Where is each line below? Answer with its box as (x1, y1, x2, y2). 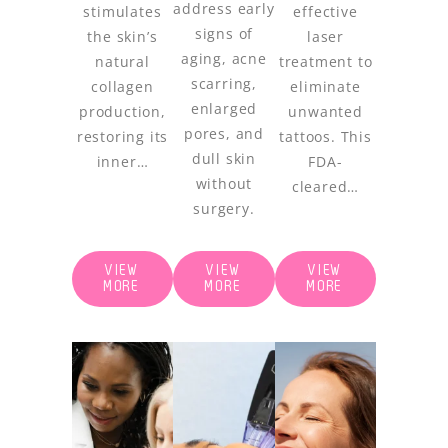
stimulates (83, 2, 162, 22)
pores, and (183, 124, 264, 144)
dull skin (191, 149, 257, 169)
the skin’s (87, 27, 158, 47)
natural (95, 52, 150, 72)
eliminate (290, 77, 361, 97)
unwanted (288, 102, 363, 122)
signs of (194, 24, 254, 44)
